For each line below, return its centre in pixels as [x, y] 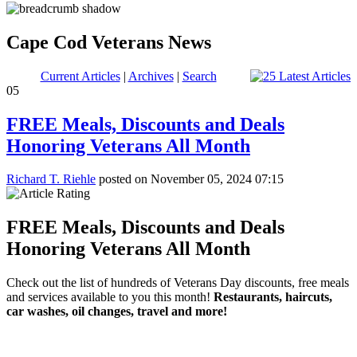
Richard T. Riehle [51, 179]
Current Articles [80, 76]
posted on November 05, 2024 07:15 [190, 179]
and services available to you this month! [110, 297]
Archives [151, 76]
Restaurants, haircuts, [273, 297]
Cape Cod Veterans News [109, 42]
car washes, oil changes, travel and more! [117, 312]
